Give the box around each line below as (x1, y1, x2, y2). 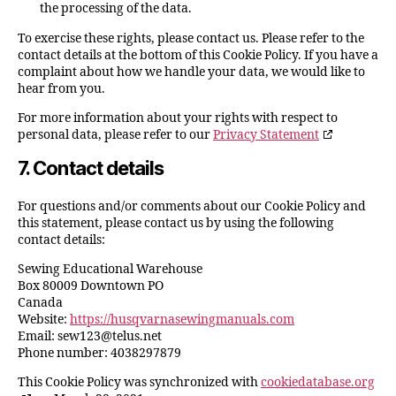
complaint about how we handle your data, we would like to (18, 65, 365, 80)
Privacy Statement (213, 127, 319, 142)
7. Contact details (18, 156, 164, 179)
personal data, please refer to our (18, 127, 213, 142)
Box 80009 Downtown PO (18, 278, 164, 293)
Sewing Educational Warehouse (18, 262, 202, 277)
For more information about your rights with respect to (18, 110, 338, 126)
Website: (18, 312, 70, 327)
